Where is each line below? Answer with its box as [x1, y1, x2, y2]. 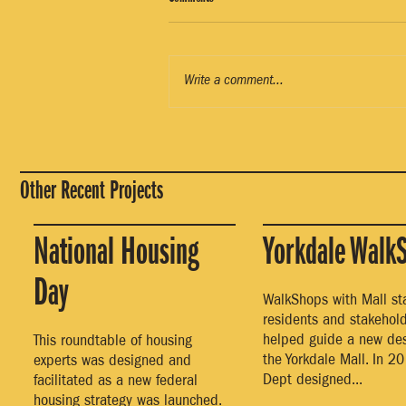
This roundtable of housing [34, 333, 192, 351]
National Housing [34, 235, 198, 268]
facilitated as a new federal [34, 373, 198, 391]
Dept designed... [263, 372, 362, 390]
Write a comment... [184, 73, 284, 89]
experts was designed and [34, 353, 191, 371]
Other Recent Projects [20, 179, 163, 201]
